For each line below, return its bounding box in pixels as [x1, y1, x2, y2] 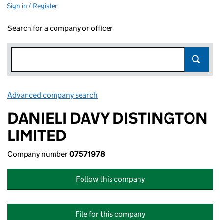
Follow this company [75, 174, 145, 184]
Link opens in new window [99, 90, 186, 100]
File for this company [75, 209, 145, 219]
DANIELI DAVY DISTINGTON [7, 109, 208, 128]
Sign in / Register [7, 1, 57, 10]
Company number [7, 149, 69, 159]
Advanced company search [7, 90, 98, 100]
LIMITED [7, 126, 67, 145]
